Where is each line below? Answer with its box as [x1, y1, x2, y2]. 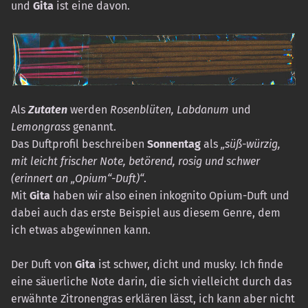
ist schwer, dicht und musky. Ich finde [96, 258, 283, 272]
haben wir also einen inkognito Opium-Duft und [50, 188, 289, 202]
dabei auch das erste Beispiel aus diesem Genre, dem [11, 206, 280, 219]
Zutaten [28, 102, 67, 116]
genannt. [70, 120, 116, 133]
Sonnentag [147, 137, 201, 151]
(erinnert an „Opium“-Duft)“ [11, 171, 144, 185]
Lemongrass [11, 120, 70, 133]
